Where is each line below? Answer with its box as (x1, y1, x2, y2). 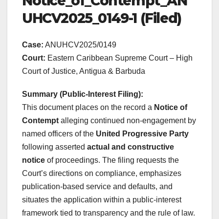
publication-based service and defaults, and (22, 182, 173, 191)
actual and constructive (87, 142, 174, 151)
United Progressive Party (96, 129, 189, 138)
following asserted (22, 142, 87, 151)
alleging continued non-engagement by (59, 116, 196, 125)
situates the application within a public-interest (22, 195, 181, 204)
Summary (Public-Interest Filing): (22, 89, 143, 98)
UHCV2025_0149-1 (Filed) (22, 10, 181, 27)
